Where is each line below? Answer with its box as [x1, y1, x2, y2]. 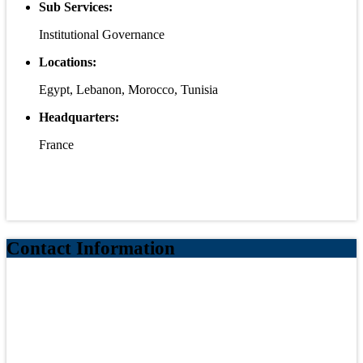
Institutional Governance [39, 28, 164, 42]
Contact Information [6, 238, 175, 259]
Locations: [39, 55, 96, 70]
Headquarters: [39, 110, 119, 125]
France [39, 138, 74, 152]
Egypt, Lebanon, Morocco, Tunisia [39, 83, 218, 97]
